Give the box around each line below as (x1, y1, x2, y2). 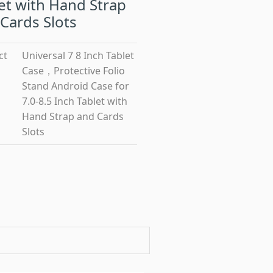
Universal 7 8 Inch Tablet (21, 49, 134, 62)
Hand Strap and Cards (21, 110, 124, 123)
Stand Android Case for (21, 79, 129, 93)
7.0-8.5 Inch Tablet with (21, 94, 127, 108)
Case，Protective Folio (21, 64, 125, 77)
